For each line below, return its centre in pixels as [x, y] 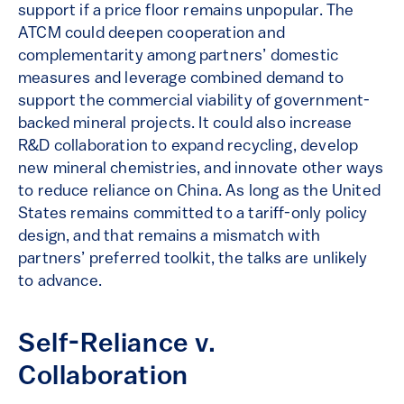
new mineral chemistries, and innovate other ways [201, 170]
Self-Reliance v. [117, 345]
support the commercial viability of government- [194, 102]
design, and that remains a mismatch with [170, 237]
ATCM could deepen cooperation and [151, 34]
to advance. [60, 282]
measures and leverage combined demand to [181, 79]
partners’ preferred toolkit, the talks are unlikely [193, 260]
